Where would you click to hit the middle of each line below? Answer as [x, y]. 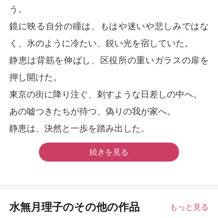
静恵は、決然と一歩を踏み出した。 [80, 128]
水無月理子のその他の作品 [75, 207]
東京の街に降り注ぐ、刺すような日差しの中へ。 [106, 94]
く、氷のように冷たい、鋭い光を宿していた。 [101, 43]
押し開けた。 [36, 77]
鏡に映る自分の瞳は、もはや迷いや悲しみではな [109, 26]
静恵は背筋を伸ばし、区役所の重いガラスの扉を [109, 60]
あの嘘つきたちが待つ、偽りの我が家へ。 [93, 111]
